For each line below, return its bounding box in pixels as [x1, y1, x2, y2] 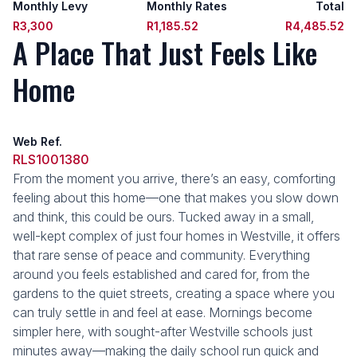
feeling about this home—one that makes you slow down [13, 190, 339, 206]
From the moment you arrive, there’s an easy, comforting [13, 171, 335, 186]
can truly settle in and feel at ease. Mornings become [13, 304, 312, 320]
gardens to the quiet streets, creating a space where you [13, 285, 335, 301]
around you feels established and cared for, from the [13, 266, 310, 282]
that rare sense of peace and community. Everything [13, 247, 310, 263]
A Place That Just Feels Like [13, 31, 317, 73]
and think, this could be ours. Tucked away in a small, [13, 209, 314, 225]
